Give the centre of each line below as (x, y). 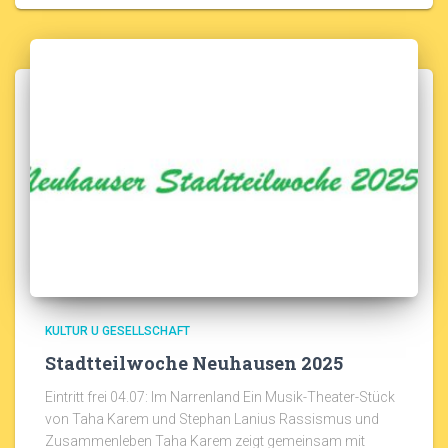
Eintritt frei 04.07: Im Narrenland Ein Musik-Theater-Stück (220, 397)
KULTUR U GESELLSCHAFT (117, 331)
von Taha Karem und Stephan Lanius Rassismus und (212, 419)
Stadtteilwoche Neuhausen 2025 (194, 363)
